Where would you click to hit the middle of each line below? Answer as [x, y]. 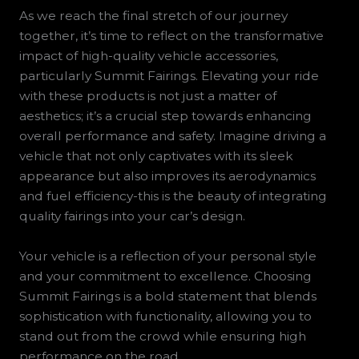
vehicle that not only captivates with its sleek [156, 155]
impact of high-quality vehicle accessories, [148, 55]
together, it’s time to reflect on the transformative [171, 35]
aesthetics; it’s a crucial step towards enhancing [165, 115]
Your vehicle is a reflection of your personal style [167, 256]
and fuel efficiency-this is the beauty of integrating [173, 196]
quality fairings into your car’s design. [132, 216]
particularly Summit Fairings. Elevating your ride [169, 75]
